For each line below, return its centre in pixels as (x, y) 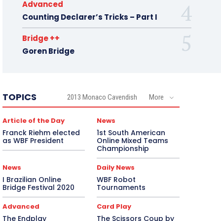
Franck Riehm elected (41, 133)
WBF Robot (116, 180)
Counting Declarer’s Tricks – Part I (90, 17)
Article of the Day (33, 121)
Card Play (114, 207)
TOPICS (19, 97)
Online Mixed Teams (133, 141)
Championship (123, 149)
